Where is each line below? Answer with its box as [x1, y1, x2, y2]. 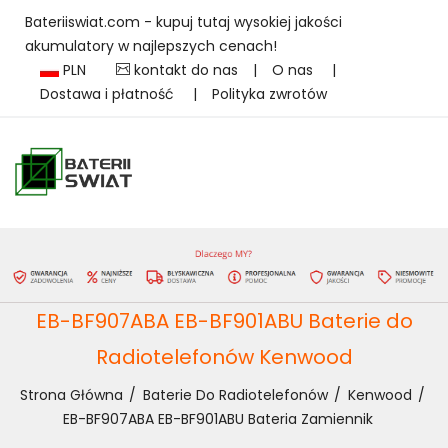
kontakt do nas [130, 60, 238, 80]
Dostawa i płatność [40, 84, 178, 104]
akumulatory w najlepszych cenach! [25, 36, 277, 56]
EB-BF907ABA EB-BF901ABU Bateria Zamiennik [62, 408, 373, 429]
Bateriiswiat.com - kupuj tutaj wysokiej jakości [25, 12, 342, 32]
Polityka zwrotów [212, 84, 327, 104]
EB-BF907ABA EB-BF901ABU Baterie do [35, 306, 413, 335]
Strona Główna [20, 384, 123, 405]
